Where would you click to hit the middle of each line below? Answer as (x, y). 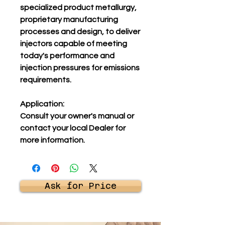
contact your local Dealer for (73, 128)
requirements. (46, 80)
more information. (52, 140)
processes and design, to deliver (80, 32)
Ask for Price (81, 186)
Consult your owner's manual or (77, 116)
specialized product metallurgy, (78, 8)
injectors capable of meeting (74, 44)
